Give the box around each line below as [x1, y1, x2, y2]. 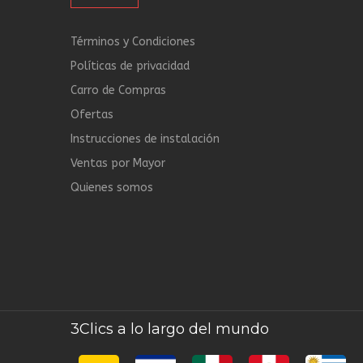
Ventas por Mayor [70, 156, 165, 170]
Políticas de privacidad [70, 59, 190, 73]
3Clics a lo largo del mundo [70, 320, 269, 338]
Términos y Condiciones [70, 35, 195, 49]
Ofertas [70, 108, 113, 122]
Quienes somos [70, 181, 153, 194]
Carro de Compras [70, 83, 166, 97]
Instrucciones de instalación [70, 132, 220, 146]
